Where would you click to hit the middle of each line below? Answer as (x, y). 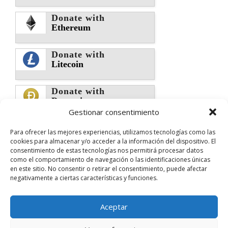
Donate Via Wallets (89, 206)
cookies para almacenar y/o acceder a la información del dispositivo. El (113, 141)
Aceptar (114, 207)
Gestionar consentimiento (114, 112)
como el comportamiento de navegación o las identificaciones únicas (110, 159)
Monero (67, 137)
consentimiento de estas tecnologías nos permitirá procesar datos (107, 150)
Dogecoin (69, 101)
